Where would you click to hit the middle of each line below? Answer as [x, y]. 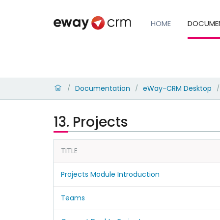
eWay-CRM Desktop [177, 88]
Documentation [102, 88]
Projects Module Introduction [110, 174]
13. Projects [91, 122]
